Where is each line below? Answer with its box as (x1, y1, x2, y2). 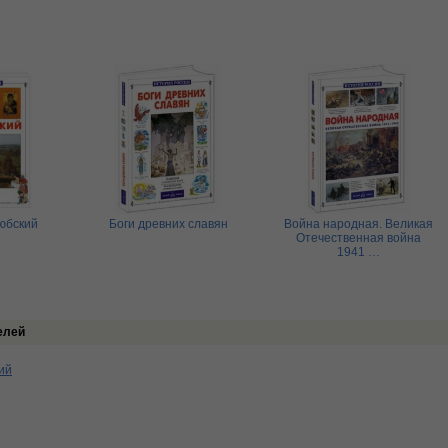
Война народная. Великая (283, 217, 433, 231)
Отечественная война (295, 231, 421, 245)
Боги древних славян (108, 217, 228, 231)
